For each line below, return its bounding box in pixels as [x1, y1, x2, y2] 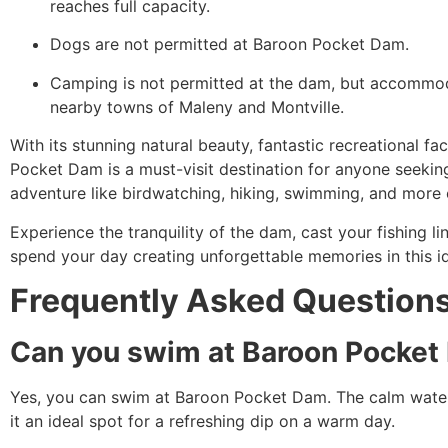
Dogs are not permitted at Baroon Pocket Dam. [50, 34, 409, 55]
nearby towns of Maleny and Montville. [50, 96, 344, 117]
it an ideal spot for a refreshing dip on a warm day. [10, 410, 395, 431]
